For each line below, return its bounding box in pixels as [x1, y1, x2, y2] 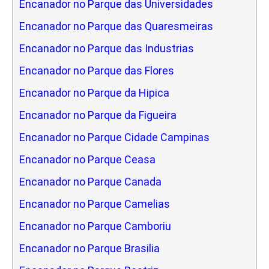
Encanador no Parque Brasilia [19, 241, 160, 255]
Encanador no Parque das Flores [19, 64, 174, 77]
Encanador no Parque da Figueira [19, 108, 177, 121]
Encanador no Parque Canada [19, 175, 162, 188]
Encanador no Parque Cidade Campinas [19, 130, 210, 144]
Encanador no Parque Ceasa [19, 153, 156, 166]
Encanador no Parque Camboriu [19, 219, 171, 232]
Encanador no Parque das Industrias [19, 41, 194, 55]
